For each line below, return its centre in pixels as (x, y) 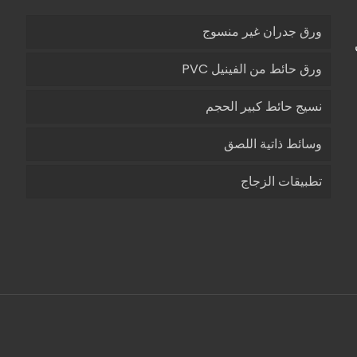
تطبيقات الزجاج (282, 181)
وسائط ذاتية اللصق (273, 144)
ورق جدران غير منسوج (263, 31)
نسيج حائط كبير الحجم (264, 106)
